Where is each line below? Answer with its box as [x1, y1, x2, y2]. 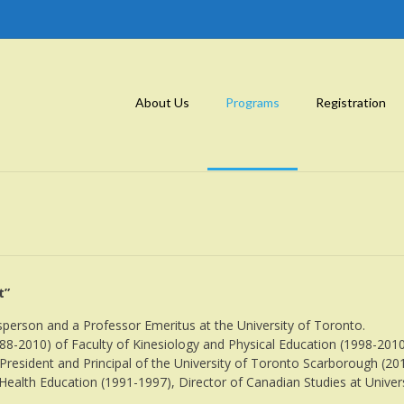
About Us [135, 95, 189, 110]
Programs [225, 95, 280, 110]
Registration [316, 95, 386, 110]
